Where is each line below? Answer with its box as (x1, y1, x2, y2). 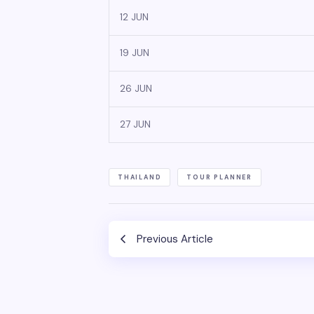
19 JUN (120, 47, 149, 59)
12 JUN (120, 11, 149, 23)
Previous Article (137, 232, 213, 246)
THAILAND (118, 173, 162, 182)
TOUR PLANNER (186, 173, 253, 182)
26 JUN (120, 83, 152, 95)
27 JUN (120, 118, 151, 130)
